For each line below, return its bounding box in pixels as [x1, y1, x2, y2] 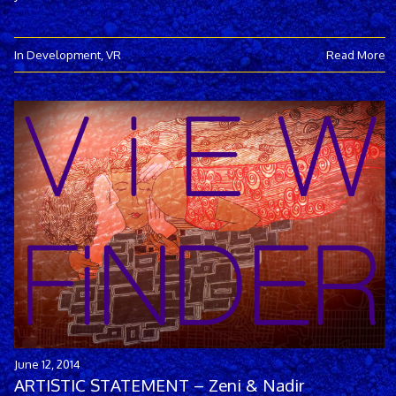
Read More [326, 46, 385, 62]
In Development [14, 46, 101, 62]
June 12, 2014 [14, 356, 80, 372]
